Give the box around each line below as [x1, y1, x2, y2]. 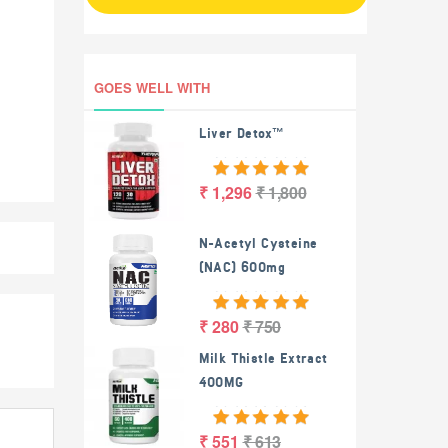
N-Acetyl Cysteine [198, 233, 318, 254]
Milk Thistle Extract [198, 348, 328, 369]
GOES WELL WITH [93, 78, 210, 97]
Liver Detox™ [198, 123, 284, 144]
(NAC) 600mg [198, 257, 285, 278]
